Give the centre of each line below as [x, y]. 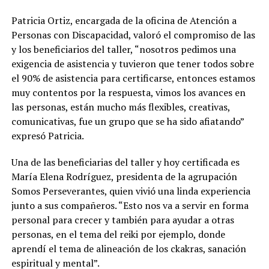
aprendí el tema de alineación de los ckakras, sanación [128, 249]
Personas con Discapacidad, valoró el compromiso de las [133, 35]
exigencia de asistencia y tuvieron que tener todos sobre [132, 64]
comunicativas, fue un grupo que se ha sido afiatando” [127, 121]
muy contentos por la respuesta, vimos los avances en [128, 92]
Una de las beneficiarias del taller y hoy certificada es [125, 162]
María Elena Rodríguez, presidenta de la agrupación [124, 177]
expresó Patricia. [47, 136]
